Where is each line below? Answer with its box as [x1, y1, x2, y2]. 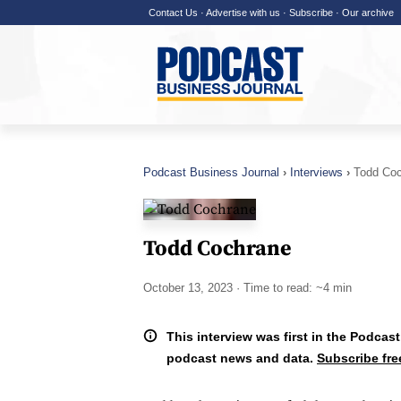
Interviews [290, 166, 343, 179]
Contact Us [148, 7, 198, 18]
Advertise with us [205, 7, 280, 18]
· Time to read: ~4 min [233, 281, 352, 294]
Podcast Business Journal [143, 166, 279, 179]
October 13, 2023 [143, 281, 233, 294]
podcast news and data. [166, 351, 317, 365]
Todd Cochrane [143, 235, 292, 263]
